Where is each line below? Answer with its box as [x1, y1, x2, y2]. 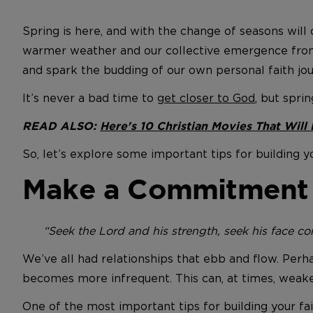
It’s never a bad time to [22, 91, 157, 105]
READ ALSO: [22, 119, 100, 132]
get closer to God [157, 91, 255, 105]
